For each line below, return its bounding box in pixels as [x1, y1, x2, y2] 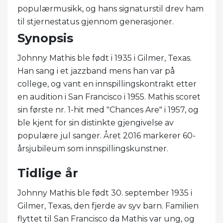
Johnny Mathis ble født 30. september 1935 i [17, 188, 192, 198]
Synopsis [17, 30, 73, 45]
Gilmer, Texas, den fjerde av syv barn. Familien [17, 201, 199, 211]
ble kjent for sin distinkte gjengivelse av [17, 117, 174, 127]
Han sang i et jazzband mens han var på [17, 66, 175, 76]
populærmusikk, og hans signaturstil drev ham [17, 3, 204, 13]
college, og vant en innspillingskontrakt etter [17, 79, 197, 89]
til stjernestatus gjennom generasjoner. [17, 16, 174, 26]
